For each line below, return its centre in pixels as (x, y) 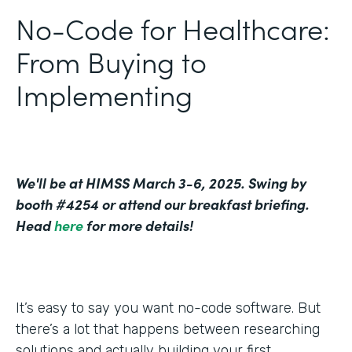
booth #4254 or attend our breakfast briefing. (163, 203)
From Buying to (111, 60)
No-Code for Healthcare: (173, 27)
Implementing (104, 93)
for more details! (138, 225)
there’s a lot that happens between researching (168, 329)
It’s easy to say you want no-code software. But (168, 308)
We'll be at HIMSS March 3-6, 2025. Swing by (161, 182)
